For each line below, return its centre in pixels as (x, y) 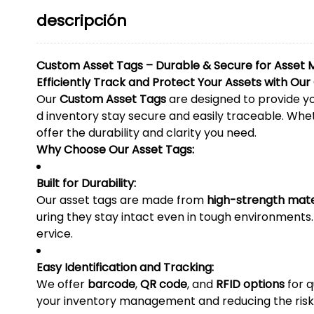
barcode (111, 285)
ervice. (55, 234)
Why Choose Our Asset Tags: (115, 150)
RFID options (250, 285)
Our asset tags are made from (122, 200)
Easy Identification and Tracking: (125, 268)
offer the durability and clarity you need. (146, 133)
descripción (82, 21)
